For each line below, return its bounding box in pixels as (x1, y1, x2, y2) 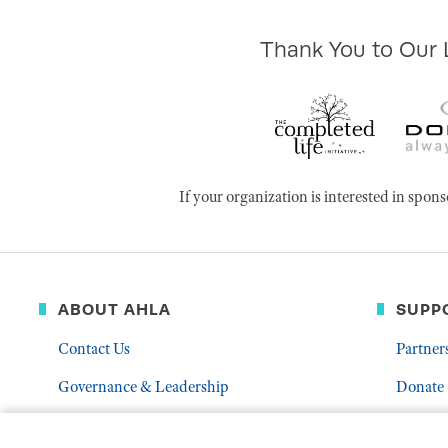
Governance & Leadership (58, 376, 229, 397)
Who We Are (58, 414, 141, 435)
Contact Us (58, 338, 130, 359)
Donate (396, 376, 445, 397)
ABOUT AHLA (58, 300, 171, 319)
